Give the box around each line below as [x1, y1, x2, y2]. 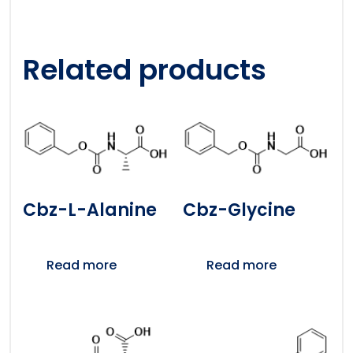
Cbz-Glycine [182, 197, 295, 222]
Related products [23, 50, 266, 91]
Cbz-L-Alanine [23, 197, 157, 222]
